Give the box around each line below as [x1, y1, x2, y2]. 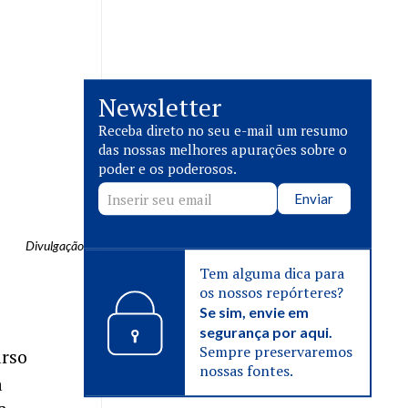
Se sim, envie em [199, 303, 310, 321]
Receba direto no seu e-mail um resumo [98, 121, 348, 140]
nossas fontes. [199, 361, 294, 382]
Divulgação [25, 238, 84, 253]
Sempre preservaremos [199, 342, 353, 362]
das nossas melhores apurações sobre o [98, 140, 347, 159]
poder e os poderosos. [98, 159, 237, 178]
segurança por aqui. [199, 323, 333, 342]
